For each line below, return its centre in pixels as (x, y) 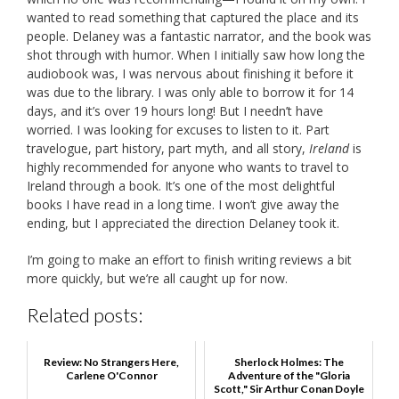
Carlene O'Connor (111, 375)
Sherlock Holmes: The (289, 362)
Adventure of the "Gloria (289, 375)
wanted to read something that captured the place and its (193, 18)
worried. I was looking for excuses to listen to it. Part (178, 130)
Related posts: (85, 315)
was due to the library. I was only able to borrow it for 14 (190, 93)
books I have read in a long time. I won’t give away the (183, 205)
